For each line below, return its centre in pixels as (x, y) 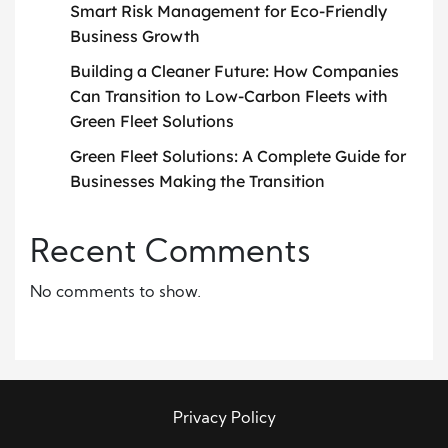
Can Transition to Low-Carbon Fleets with (229, 95)
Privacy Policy (224, 418)
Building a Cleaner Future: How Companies (234, 70)
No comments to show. (115, 292)
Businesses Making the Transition (197, 180)
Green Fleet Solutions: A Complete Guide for (238, 155)
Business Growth (135, 35)
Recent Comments (170, 253)
